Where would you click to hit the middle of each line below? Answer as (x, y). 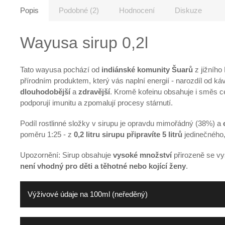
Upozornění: (41, 155)
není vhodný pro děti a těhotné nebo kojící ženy (103, 166)
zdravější (94, 91)
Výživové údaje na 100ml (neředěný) (88, 194)
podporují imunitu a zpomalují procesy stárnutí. (96, 102)
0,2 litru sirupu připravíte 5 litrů (129, 134)
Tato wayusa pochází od (61, 69)
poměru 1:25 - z (47, 134)
